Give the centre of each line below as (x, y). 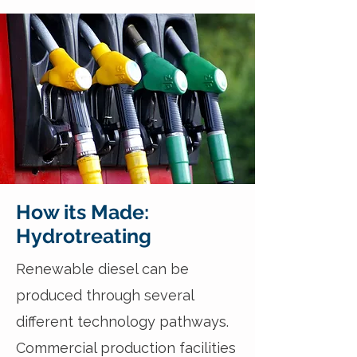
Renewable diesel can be (102, 269)
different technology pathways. (122, 322)
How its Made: (82, 212)
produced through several (105, 295)
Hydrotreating (84, 236)
